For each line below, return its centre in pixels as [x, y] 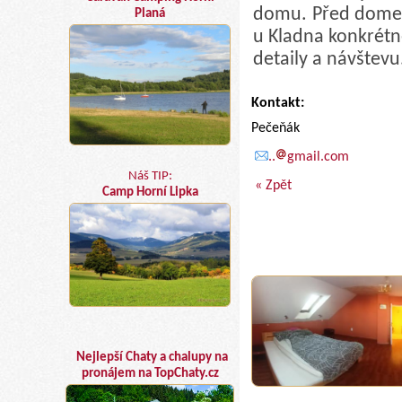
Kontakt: [278, 103]
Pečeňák [275, 128]
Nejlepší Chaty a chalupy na [152, 358]
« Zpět [273, 185]
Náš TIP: [150, 177]
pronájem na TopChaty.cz [150, 374]
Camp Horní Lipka [150, 193]
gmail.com [319, 157]
